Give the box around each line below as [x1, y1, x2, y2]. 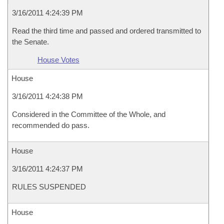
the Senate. [12, 37, 49, 46]
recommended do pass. [12, 121, 89, 129]
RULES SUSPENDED [12, 182, 86, 191]
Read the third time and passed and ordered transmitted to [12, 26, 201, 35]
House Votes [37, 55, 79, 64]
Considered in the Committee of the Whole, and [12, 110, 165, 118]
